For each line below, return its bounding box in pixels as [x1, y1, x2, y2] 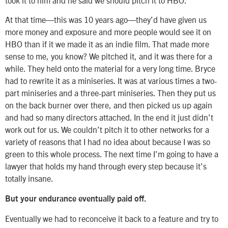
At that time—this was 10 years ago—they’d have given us [5, 14, 207, 25]
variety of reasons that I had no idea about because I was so [5, 136, 210, 147]
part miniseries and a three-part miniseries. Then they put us [5, 88, 216, 98]
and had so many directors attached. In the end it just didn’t [5, 112, 213, 123]
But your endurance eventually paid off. [5, 194, 147, 203]
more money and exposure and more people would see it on [5, 26, 211, 37]
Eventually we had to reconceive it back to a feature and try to [5, 213, 218, 223]
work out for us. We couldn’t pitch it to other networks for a [5, 124, 209, 135]
